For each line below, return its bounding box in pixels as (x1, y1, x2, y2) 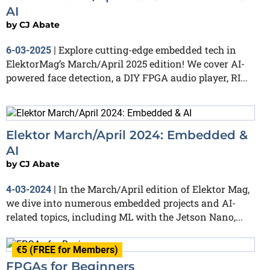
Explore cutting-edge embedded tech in (58, 43, 236, 56)
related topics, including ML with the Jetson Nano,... (6, 210, 243, 223)
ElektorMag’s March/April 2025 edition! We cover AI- (6, 57, 245, 70)
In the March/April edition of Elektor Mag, (58, 182, 250, 195)
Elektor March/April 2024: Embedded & (6, 127, 248, 142)
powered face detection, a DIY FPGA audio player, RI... (6, 71, 248, 84)
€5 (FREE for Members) (16, 243, 118, 256)
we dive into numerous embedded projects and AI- (6, 196, 236, 209)
